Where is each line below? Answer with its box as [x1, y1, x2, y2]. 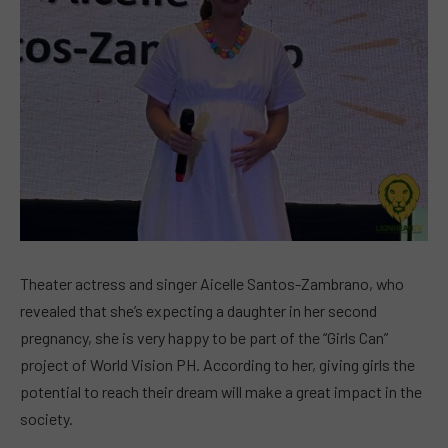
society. [20, 409, 73, 429]
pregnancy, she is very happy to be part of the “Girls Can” [20, 328, 388, 348]
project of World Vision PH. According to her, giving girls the [20, 355, 415, 375]
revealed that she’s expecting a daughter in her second [20, 301, 377, 321]
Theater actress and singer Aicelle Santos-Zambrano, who [20, 274, 404, 294]
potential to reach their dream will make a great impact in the [20, 382, 422, 402]
